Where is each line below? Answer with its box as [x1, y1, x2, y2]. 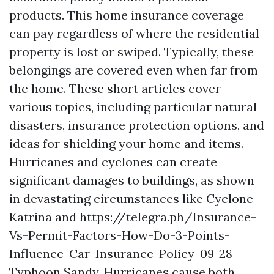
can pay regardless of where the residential [9, 25, 259, 41]
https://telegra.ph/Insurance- [80, 209, 256, 224]
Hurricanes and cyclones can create [9, 154, 217, 169]
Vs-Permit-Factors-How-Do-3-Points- [9, 227, 230, 243]
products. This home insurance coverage [9, 7, 244, 23]
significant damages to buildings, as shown [9, 172, 254, 188]
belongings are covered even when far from [9, 62, 258, 78]
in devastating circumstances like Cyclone [9, 190, 253, 206]
